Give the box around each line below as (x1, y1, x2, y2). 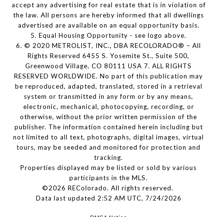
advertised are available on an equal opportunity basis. (17, 21, 200, 30)
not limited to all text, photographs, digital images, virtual (13, 133, 204, 141)
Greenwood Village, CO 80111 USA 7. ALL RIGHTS (25, 62, 192, 70)
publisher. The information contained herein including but (14, 123, 203, 131)
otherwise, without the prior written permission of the (20, 113, 197, 121)
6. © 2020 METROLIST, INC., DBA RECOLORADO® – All (16, 42, 201, 50)
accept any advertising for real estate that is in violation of (11, 1, 206, 9)
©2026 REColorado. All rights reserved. (42, 184, 175, 192)
